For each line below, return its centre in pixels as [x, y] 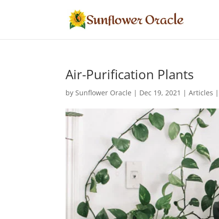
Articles [201, 93]
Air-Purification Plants [130, 74]
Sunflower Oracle [104, 93]
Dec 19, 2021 [160, 93]
